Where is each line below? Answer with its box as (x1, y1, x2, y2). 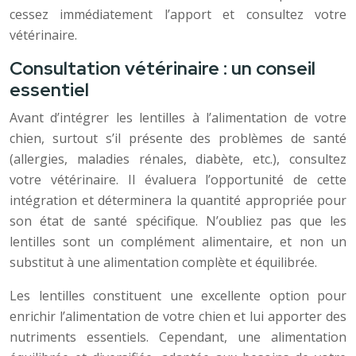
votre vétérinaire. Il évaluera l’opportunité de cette (10, 171, 346, 188)
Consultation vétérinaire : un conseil (10, 56, 315, 80)
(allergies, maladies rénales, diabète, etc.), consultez (10, 150, 346, 168)
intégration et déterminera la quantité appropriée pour (10, 192, 346, 209)
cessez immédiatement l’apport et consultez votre (10, 6, 346, 23)
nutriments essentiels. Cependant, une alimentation (10, 328, 346, 346)
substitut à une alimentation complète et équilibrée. (10, 253, 317, 271)
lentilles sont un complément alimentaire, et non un (10, 233, 346, 250)
